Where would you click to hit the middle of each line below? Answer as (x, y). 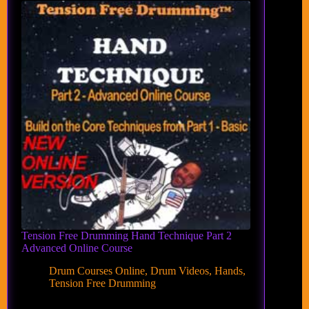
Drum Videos (180, 270)
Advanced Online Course (77, 248)
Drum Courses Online (97, 270)
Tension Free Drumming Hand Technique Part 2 (127, 236)
